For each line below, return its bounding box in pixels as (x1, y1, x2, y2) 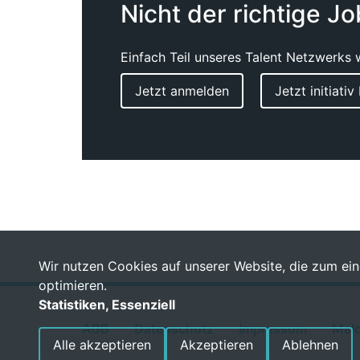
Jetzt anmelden (135, 83, 229, 99)
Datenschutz (134, 321, 214, 337)
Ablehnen (282, 337, 338, 353)
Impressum (239, 321, 307, 337)
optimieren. (39, 277, 107, 293)
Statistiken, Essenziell (39, 297, 175, 313)
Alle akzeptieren (53, 337, 151, 353)
